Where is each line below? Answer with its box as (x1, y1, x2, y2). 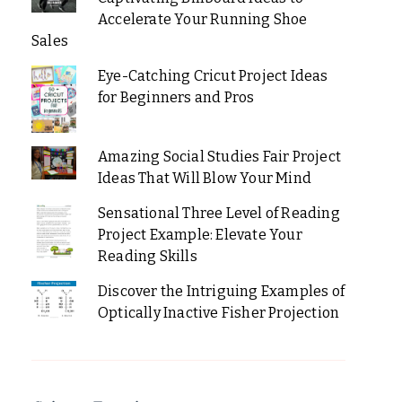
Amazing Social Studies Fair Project (97, 147, 341, 165)
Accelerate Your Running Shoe (97, 10, 308, 28)
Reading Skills (97, 247, 197, 265)
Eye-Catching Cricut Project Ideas (97, 66, 328, 84)
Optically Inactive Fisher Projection (97, 303, 340, 321)
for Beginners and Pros (97, 88, 255, 106)
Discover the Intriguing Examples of (97, 282, 345, 300)
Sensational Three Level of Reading (97, 204, 340, 222)
